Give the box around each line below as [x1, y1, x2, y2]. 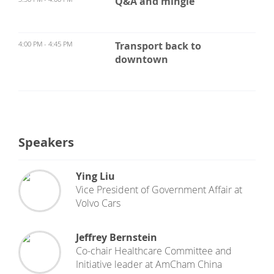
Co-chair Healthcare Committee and [76, 244, 232, 258]
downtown [114, 53, 168, 66]
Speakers [18, 134, 74, 150]
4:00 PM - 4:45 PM [18, 39, 72, 48]
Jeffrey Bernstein [76, 231, 158, 245]
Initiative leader [76, 257, 143, 272]
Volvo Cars [76, 196, 121, 210]
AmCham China [155, 257, 223, 272]
